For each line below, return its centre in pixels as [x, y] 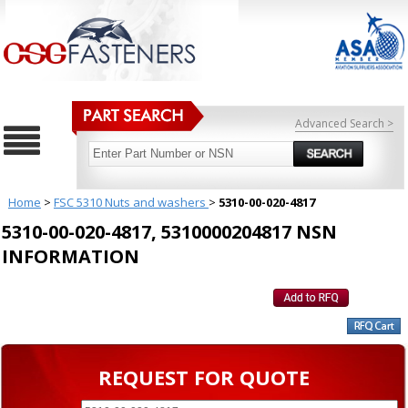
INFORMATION [71, 257]
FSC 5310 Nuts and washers [131, 203]
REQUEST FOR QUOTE [204, 377]
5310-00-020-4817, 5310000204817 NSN [169, 232]
